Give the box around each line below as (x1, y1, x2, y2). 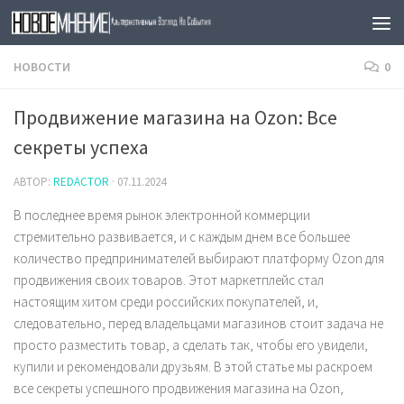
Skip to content (24, 17, 124, 35)
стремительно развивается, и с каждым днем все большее (14, 228, 350, 245)
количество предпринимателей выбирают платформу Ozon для (14, 250, 384, 267)
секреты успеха (14, 134, 149, 160)
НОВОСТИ (14, 59, 70, 75)
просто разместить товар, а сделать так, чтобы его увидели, (14, 336, 368, 353)
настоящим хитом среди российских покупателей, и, (14, 293, 318, 310)
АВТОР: (14, 174, 53, 189)
